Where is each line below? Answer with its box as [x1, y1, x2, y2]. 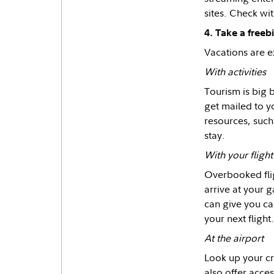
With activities [204, 65, 266, 78]
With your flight [204, 148, 273, 161]
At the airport [204, 231, 264, 245]
